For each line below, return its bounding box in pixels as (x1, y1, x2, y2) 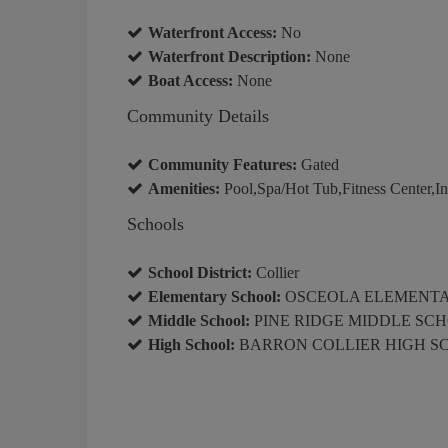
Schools (127, 213, 184, 234)
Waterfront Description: (148, 47, 311, 65)
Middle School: (148, 311, 250, 329)
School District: (148, 263, 252, 281)
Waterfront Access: (148, 23, 277, 41)
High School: (148, 335, 235, 353)
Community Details (127, 105, 269, 126)
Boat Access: (148, 71, 233, 89)
